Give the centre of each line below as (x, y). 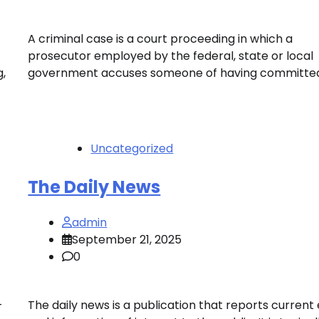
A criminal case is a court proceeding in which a (161, 38)
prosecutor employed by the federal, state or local (171, 56)
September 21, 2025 (127, 239)
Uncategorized (132, 148)
